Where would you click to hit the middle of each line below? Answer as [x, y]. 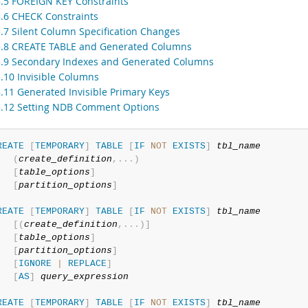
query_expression [84, 277]
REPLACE [87, 264]
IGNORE [35, 264]
